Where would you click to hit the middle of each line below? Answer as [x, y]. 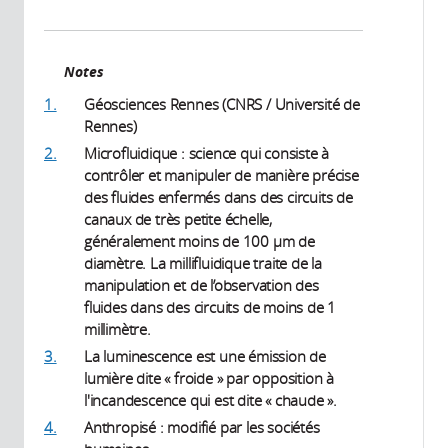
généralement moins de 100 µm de [199, 241]
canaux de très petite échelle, [178, 219]
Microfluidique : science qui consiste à [207, 153]
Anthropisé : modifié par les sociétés [202, 427]
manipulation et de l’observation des [201, 285]
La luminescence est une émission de [205, 356]
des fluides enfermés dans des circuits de [218, 197]
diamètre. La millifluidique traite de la [203, 263]
